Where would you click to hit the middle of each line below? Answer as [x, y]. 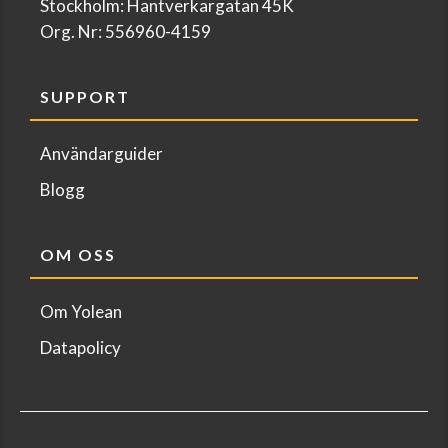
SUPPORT [85, 97]
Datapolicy [80, 348]
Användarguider [101, 154]
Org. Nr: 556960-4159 [125, 32]
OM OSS [78, 255]
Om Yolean [81, 312]
